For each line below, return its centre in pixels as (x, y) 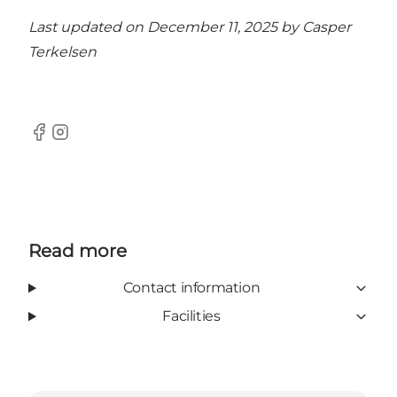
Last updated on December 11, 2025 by (165, 27)
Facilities (191, 316)
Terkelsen (62, 52)
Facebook (62, 141)
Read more (78, 251)
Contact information (191, 288)
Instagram (85, 141)
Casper (327, 27)
